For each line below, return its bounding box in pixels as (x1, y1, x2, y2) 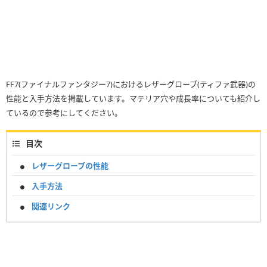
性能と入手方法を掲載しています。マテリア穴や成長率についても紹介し (6, 93, 260, 104)
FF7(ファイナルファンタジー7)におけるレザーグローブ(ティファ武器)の (6, 79, 256, 90)
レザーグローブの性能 (32, 160, 108, 172)
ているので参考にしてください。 (6, 107, 122, 119)
